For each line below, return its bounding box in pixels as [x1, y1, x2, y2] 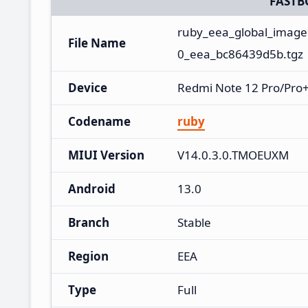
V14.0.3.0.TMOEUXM [177, 146, 289, 163]
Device [68, 79, 107, 96]
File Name [68, 34, 126, 51]
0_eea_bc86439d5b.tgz [177, 45, 303, 62]
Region [68, 247, 109, 264]
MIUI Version [68, 146, 144, 163]
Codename [68, 113, 131, 129]
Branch [68, 214, 109, 230]
